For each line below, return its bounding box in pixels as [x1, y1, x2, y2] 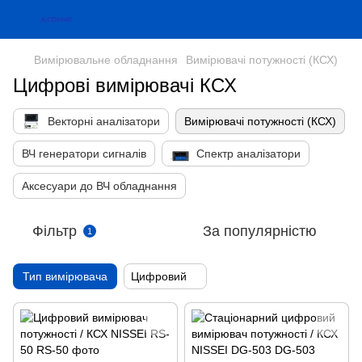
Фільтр [32, 223, 77, 239]
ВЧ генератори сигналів [22, 147, 146, 160]
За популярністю [203, 223, 317, 239]
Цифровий [131, 270, 187, 283]
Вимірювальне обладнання [34, 53, 178, 66]
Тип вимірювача [23, 270, 107, 283]
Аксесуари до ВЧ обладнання [22, 179, 177, 192]
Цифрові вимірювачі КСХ [13, 74, 237, 96]
